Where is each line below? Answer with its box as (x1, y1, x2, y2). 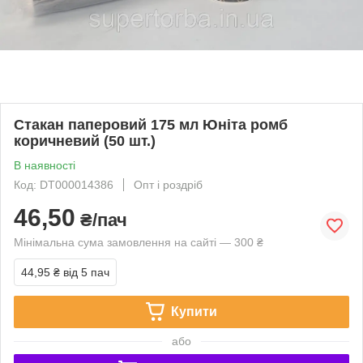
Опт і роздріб (134, 177, 203, 191)
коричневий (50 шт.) (14, 132, 156, 149)
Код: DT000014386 (14, 177, 113, 191)
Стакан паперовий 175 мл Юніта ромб (14, 116, 288, 133)
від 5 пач (63, 265, 109, 279)
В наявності (14, 158, 75, 172)
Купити (170, 304, 217, 318)
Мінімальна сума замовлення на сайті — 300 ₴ (14, 235, 263, 249)
